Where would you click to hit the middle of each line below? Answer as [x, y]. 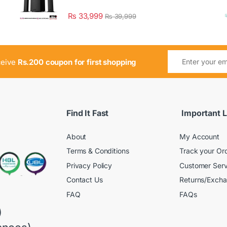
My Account [199, 136]
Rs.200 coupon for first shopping [77, 62]
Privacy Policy [89, 165]
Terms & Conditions [98, 151]
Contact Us [85, 180]
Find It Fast [88, 113]
